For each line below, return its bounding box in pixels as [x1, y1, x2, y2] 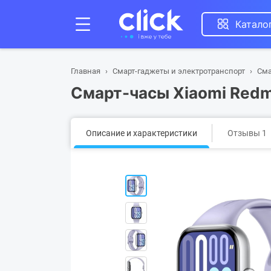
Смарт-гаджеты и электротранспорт [113, 67, 245, 76]
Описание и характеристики [86, 128, 197, 138]
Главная [71, 67, 100, 76]
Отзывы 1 [227, 128, 267, 138]
